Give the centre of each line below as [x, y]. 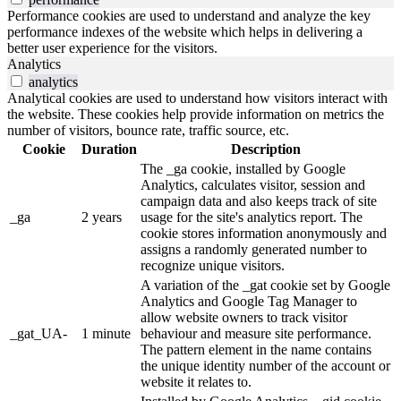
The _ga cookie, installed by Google [243, 169]
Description [266, 149]
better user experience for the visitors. [112, 48]
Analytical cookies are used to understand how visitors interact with [197, 98]
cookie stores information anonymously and [264, 234]
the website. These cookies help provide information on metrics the [196, 115]
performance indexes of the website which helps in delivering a [185, 32]
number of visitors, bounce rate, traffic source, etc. [148, 131]
